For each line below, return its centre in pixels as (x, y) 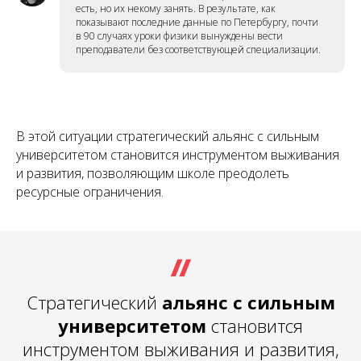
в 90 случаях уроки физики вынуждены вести (179, 35)
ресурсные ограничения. (90, 191)
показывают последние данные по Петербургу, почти (197, 22)
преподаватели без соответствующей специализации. (198, 49)
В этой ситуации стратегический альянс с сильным (168, 136)
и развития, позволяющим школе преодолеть (153, 173)
